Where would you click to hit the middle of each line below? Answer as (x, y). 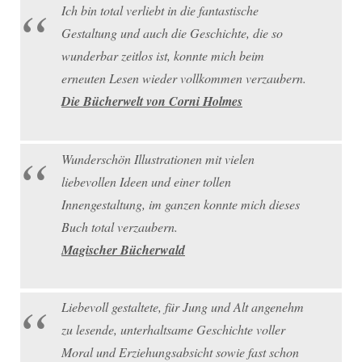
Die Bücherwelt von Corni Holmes (152, 101)
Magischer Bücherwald (123, 249)
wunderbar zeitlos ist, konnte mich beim (163, 56)
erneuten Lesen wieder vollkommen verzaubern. (184, 78)
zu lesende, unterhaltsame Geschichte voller (173, 330)
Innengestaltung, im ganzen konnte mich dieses (181, 204)
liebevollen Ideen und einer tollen (146, 181)
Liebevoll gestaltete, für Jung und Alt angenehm (183, 307)
